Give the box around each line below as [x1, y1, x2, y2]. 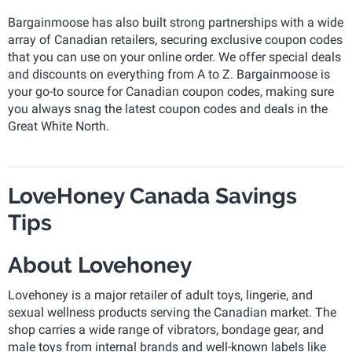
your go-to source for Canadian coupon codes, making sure [8, 84, 334, 99]
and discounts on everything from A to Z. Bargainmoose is [8, 67, 330, 82]
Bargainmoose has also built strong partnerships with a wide [8, 15, 343, 30]
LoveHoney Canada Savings [8, 183, 297, 209]
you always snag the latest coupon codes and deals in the [8, 101, 328, 116]
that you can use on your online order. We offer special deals [8, 49, 341, 64]
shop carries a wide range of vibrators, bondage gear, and [8, 322, 324, 337]
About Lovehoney [8, 252, 192, 278]
